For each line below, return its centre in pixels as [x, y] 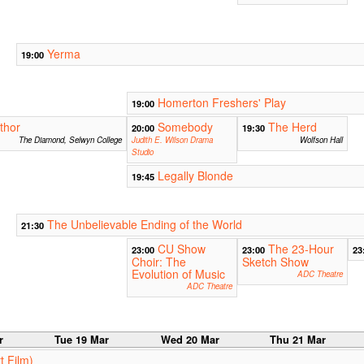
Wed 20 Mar [190, 340]
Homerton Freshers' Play [221, 103]
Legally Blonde [195, 176]
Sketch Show [275, 262]
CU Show [181, 249]
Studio [142, 152]
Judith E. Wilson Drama [172, 140]
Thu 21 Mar [298, 340]
